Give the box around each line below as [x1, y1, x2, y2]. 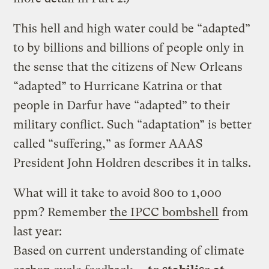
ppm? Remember [13, 205, 110, 219]
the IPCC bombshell [110, 205, 219, 219]
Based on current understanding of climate [13, 243, 245, 258]
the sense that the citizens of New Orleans [13, 59, 243, 74]
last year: [13, 224, 62, 238]
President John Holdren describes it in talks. [13, 156, 252, 170]
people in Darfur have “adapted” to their [13, 98, 231, 112]
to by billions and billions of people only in [13, 40, 244, 55]
